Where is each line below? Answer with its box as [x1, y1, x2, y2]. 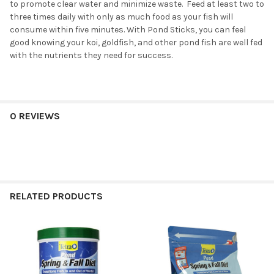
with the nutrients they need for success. [10, 50, 172, 61]
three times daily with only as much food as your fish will [10, 12, 233, 23]
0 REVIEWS [10, 110, 60, 122]
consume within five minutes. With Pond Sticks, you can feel [10, 24, 246, 35]
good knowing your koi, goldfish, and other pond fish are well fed [10, 37, 262, 48]
